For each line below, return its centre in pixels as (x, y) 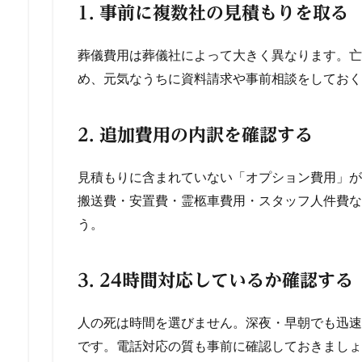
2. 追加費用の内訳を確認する (195, 135)
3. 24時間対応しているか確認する (215, 280)
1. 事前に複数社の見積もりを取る (213, 13)
